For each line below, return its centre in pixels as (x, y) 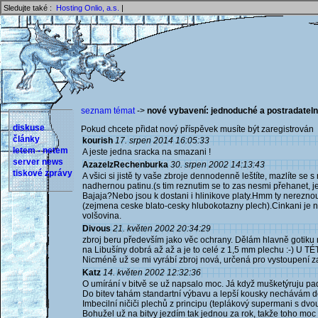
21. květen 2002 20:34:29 (162, 229)
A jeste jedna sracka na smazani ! (147, 152)
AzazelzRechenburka (125, 165)
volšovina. (102, 216)
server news (38, 162)
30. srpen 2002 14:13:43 (218, 165)
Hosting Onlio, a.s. (88, 8)
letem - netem (40, 150)
